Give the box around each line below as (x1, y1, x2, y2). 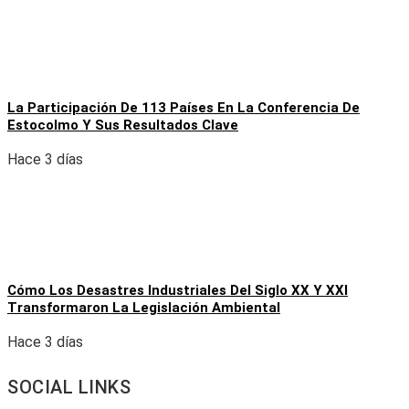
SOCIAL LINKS (7, 375, 131, 398)
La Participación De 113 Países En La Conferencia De (7, 100, 360, 117)
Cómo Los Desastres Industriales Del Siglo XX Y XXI (7, 282, 348, 299)
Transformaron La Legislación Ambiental (7, 299, 280, 317)
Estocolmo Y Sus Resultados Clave (7, 117, 238, 134)
